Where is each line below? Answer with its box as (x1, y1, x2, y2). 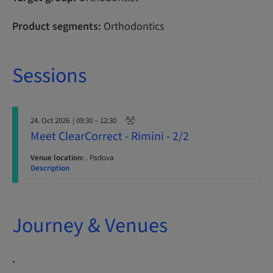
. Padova (84, 152, 114, 163)
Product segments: (12, 19, 101, 34)
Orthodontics (101, 19, 165, 34)
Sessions (12, 61, 87, 91)
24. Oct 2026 (30, 115, 69, 126)
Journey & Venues (12, 211, 168, 241)
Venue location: (30, 152, 84, 163)
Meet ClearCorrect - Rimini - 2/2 (30, 128, 189, 145)
